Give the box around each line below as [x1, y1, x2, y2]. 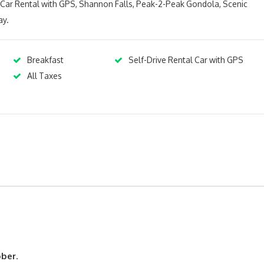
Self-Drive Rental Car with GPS [128, 55, 243, 65]
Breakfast [27, 55, 64, 65]
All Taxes [27, 71, 62, 81]
